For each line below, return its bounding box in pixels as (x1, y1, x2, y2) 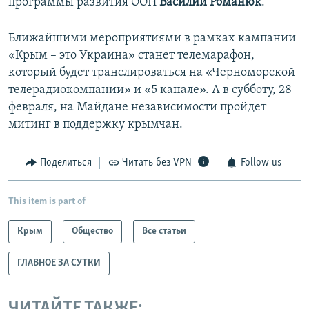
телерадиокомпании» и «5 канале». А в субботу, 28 (8, 83, 292, 97)
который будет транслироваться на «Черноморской (8, 66, 295, 80)
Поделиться (39, 157, 92, 169)
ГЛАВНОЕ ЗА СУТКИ (17, 257, 101, 268)
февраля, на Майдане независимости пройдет (8, 101, 266, 114)
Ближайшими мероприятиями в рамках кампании (8, 32, 296, 46)
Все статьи (142, 226, 186, 237)
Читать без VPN (122, 157, 192, 169)
